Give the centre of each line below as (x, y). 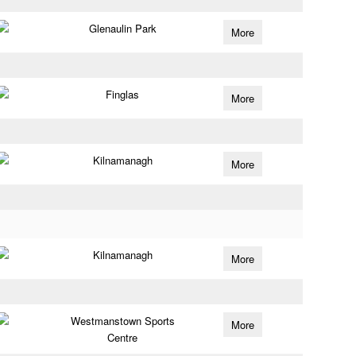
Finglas (123, 94)
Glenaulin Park (122, 28)
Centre (123, 337)
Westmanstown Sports (122, 321)
